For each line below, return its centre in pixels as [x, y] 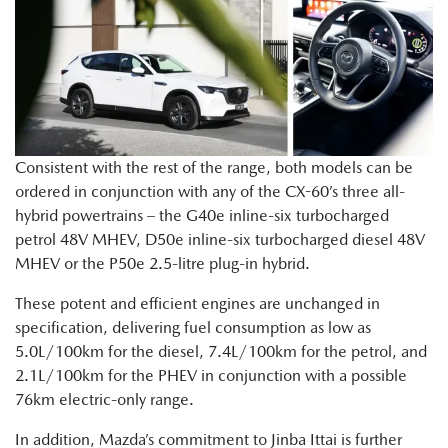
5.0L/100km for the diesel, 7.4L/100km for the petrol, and [221, 352]
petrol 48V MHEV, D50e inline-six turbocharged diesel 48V [220, 240]
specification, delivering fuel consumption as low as [193, 328]
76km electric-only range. [104, 400]
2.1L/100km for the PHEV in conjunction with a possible [211, 376]
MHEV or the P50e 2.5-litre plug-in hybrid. [162, 264]
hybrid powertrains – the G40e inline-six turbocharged [202, 216]
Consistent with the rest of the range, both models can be [214, 168]
